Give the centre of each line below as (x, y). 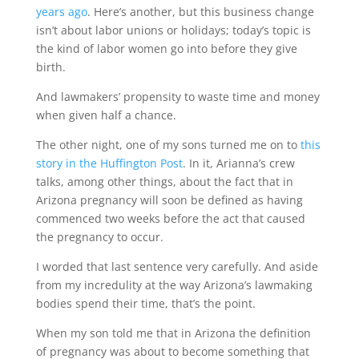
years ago (61, 12)
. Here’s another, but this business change (200, 12)
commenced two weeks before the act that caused (170, 218)
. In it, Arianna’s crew (238, 163)
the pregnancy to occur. (99, 237)
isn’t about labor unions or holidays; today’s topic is (173, 30)
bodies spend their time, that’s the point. (145, 303)
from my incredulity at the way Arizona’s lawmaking (174, 285)
